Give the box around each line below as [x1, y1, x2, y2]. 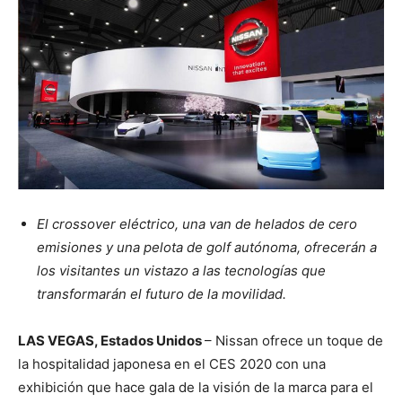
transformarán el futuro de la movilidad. [37, 285, 286, 303]
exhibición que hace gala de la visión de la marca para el [18, 379, 373, 397]
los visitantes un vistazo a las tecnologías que [37, 262, 326, 280]
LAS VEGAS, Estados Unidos [18, 332, 205, 350]
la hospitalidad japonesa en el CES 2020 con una [18, 355, 326, 373]
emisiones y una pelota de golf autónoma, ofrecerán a [37, 239, 377, 257]
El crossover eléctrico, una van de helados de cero [37, 215, 357, 233]
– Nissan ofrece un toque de [205, 332, 383, 350]
